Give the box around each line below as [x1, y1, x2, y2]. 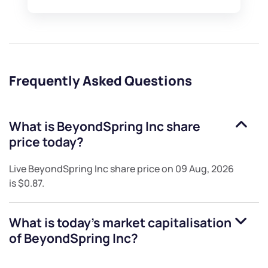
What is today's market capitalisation [9, 214, 232, 232]
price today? [9, 133, 84, 151]
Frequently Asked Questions [9, 72, 192, 90]
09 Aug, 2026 [175, 162, 234, 176]
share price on [108, 162, 175, 176]
